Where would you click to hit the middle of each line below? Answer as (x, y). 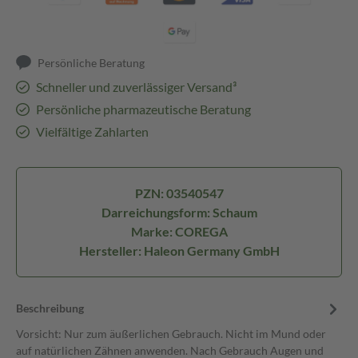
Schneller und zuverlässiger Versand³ (136, 87)
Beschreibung (50, 308)
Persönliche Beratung (91, 63)
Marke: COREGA (179, 231)
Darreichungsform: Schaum (179, 212)
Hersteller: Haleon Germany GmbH (179, 251)
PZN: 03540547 (179, 193)
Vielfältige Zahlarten (92, 131)
